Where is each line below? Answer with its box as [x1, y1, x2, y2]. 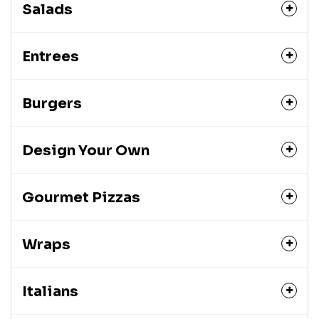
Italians [22, 283, 78, 300]
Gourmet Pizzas [22, 189, 140, 206]
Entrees [22, 48, 79, 66]
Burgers [22, 95, 82, 113]
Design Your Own [22, 142, 150, 159]
